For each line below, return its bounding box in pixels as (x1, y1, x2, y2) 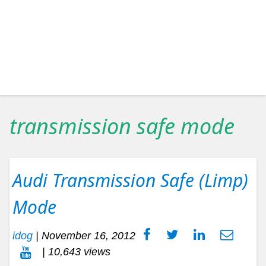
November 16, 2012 (42, 230, 135, 242)
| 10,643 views (39, 246, 110, 258)
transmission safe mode (9, 112, 235, 141)
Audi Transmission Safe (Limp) (12, 168, 248, 193)
